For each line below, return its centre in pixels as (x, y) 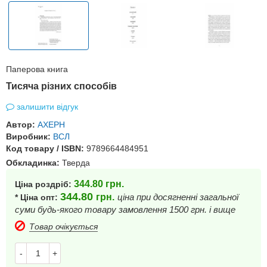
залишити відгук (47, 107)
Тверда (76, 163)
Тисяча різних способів (61, 86)
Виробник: (28, 136)
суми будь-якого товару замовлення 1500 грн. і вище (125, 209)
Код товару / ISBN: (46, 148)
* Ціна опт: (38, 197)
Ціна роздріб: (44, 184)
